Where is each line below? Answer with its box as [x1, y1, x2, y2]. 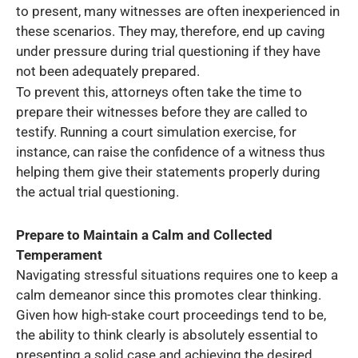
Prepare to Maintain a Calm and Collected [16, 226, 272, 243]
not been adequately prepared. [16, 62, 200, 79]
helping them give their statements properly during [16, 164, 320, 181]
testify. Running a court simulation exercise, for [16, 124, 296, 141]
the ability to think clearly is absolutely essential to [16, 326, 318, 343]
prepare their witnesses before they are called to [16, 104, 308, 121]
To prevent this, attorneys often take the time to [16, 84, 302, 101]
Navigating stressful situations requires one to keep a [16, 266, 338, 283]
